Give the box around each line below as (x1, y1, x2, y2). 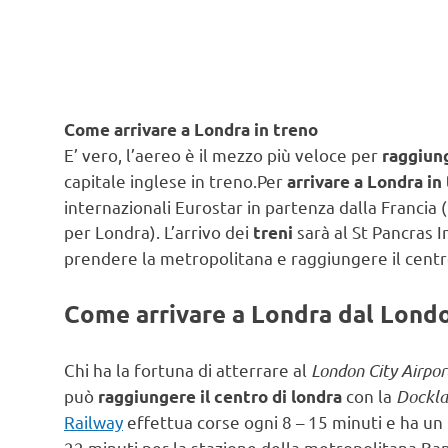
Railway (64, 411, 123, 433)
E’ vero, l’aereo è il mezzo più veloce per (64, 144, 382, 166)
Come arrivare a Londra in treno (64, 119, 322, 141)
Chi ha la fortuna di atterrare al (64, 359, 311, 381)
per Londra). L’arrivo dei (64, 221, 253, 243)
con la (346, 385, 396, 407)
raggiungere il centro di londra (98, 386, 346, 408)
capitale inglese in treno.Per (64, 170, 287, 192)
